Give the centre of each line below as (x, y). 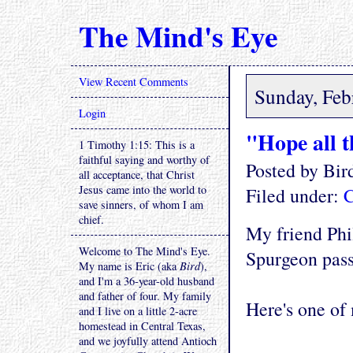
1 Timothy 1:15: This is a (137, 145)
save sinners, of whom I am (141, 204)
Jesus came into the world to (143, 190)
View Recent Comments (134, 82)
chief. (91, 219)
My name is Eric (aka (129, 266)
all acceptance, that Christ (137, 175)
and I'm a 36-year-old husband (147, 281)
